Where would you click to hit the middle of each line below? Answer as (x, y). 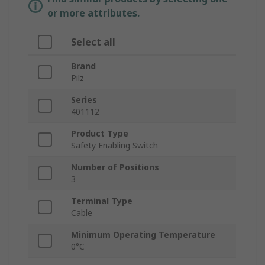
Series (84, 100)
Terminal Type (102, 201)
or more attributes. (93, 13)
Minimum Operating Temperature (143, 235)
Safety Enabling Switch (114, 146)
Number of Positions (115, 167)
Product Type (100, 134)
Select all (93, 42)
